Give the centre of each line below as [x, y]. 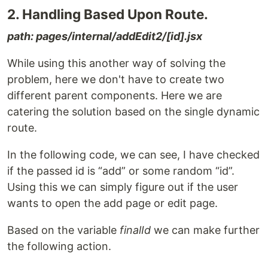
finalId [135, 230]
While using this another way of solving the [116, 63]
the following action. [59, 246]
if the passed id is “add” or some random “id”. [121, 171]
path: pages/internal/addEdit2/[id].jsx [105, 36]
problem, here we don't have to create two [116, 79]
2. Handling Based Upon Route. [108, 14]
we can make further [205, 230]
